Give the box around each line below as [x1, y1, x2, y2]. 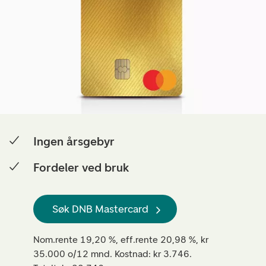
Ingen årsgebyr [33, 134, 115, 148]
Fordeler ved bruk [33, 160, 129, 175]
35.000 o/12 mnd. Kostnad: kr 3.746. [33, 248, 192, 259]
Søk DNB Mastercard [52, 202, 148, 216]
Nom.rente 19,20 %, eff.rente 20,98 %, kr [33, 234, 208, 245]
